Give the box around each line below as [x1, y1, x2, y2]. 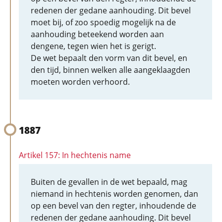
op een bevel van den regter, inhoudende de [31, 200, 196, 211]
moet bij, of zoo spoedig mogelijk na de [31, 17, 176, 28]
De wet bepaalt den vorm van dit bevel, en [31, 53, 187, 63]
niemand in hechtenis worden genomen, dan [31, 188, 198, 199]
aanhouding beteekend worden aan [31, 29, 164, 40]
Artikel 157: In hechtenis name [19, 150, 131, 161]
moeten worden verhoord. [31, 76, 130, 87]
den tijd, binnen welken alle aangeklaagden [31, 64, 190, 75]
